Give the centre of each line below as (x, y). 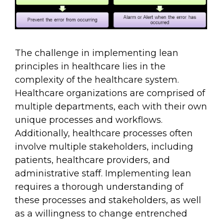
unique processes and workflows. (89, 120)
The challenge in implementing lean (97, 53)
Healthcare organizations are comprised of (110, 93)
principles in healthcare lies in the (90, 66)
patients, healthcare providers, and (92, 160)
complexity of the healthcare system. (97, 80)
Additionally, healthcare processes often (104, 133)
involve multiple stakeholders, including (104, 146)
